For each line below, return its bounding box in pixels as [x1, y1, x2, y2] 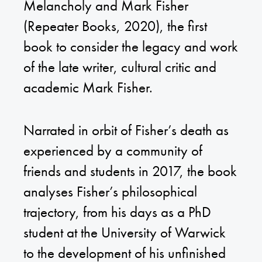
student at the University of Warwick [23, 222, 226, 242]
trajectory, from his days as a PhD [23, 202, 211, 222]
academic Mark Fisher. [23, 78, 153, 98]
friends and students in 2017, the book [23, 161, 237, 181]
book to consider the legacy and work [23, 37, 238, 57]
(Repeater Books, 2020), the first [23, 16, 207, 36]
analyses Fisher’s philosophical [23, 181, 197, 201]
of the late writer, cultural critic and [23, 57, 216, 77]
